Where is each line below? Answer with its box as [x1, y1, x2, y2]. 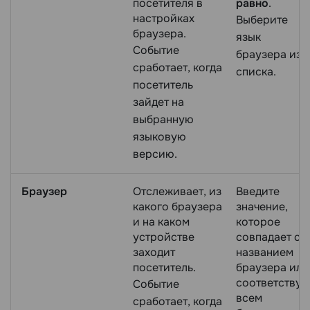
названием [236, 245, 293, 260]
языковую [133, 129, 186, 145]
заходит [133, 245, 175, 260]
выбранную [133, 112, 194, 127]
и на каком [133, 215, 190, 230]
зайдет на [133, 95, 184, 110]
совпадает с [236, 230, 300, 245]
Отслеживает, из [133, 184, 221, 199]
